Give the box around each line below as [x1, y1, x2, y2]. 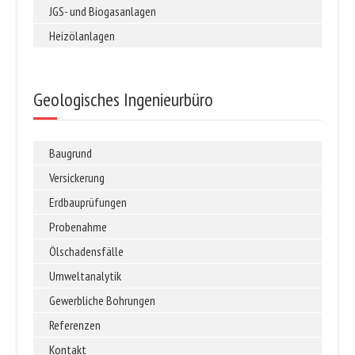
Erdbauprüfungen [49, 193, 128, 210]
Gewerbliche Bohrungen [49, 292, 156, 308]
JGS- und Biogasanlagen [49, 2, 157, 19]
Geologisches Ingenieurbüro [33, 86, 214, 112]
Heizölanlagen [49, 27, 116, 44]
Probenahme [49, 218, 108, 235]
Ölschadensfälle [49, 242, 124, 259]
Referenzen [49, 316, 101, 333]
